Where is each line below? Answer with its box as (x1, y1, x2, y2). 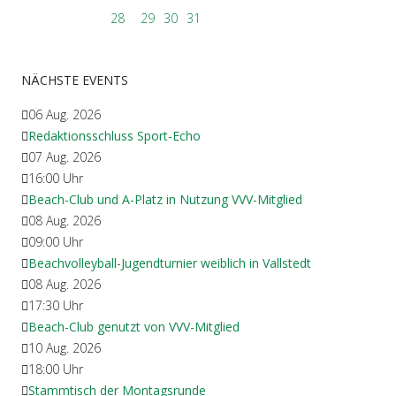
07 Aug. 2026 (28, 148, 101, 165)
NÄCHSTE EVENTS (21, 71, 128, 88)
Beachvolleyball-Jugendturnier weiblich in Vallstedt (28, 254, 311, 271)
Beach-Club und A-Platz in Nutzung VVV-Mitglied (28, 190, 302, 208)
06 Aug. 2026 (28, 105, 101, 123)
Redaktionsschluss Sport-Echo (28, 126, 201, 144)
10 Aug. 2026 (28, 339, 101, 356)
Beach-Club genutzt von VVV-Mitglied (28, 317, 240, 335)
